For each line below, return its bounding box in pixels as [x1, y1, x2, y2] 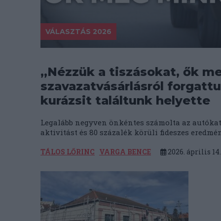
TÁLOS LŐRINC [40, 147, 95, 156]
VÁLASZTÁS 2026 [45, 27, 111, 36]
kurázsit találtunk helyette [40, 93, 210, 108]
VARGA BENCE [99, 147, 151, 156]
